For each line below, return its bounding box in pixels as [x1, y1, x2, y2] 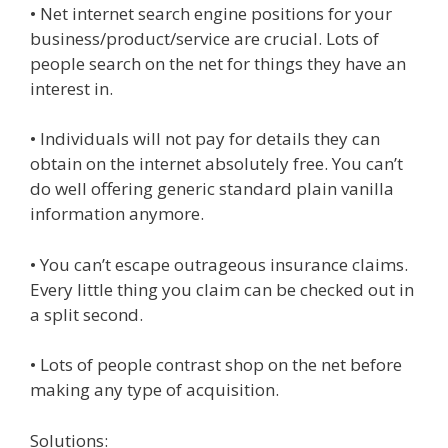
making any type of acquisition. [30, 378, 279, 401]
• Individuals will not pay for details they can [30, 127, 380, 150]
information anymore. [30, 202, 204, 225]
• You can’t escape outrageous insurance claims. [30, 252, 408, 276]
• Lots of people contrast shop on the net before [30, 353, 402, 376]
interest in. [30, 76, 113, 100]
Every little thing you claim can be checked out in [30, 277, 414, 301]
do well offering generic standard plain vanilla [30, 177, 394, 200]
